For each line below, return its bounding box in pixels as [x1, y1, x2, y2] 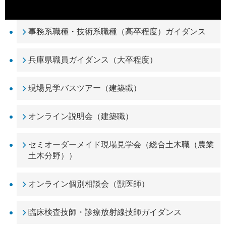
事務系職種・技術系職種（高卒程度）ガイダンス [28, 27, 206, 36]
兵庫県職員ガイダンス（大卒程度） [28, 55, 157, 65]
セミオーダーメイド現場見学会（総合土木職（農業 [28, 140, 214, 149]
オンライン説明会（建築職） [28, 112, 133, 121]
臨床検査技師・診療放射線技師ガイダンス [28, 208, 182, 217]
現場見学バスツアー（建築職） [28, 84, 141, 93]
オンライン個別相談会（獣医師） [28, 180, 149, 189]
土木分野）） [28, 151, 77, 160]
